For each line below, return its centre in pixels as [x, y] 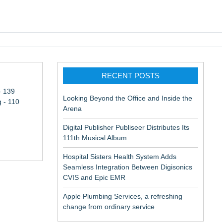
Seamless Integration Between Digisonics [128, 167]
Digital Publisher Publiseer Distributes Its [126, 127]
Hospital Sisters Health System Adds [120, 157]
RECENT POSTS [131, 76]
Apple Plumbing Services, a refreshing [123, 196]
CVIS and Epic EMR [94, 177]
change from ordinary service [109, 207]
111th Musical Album [95, 138]
